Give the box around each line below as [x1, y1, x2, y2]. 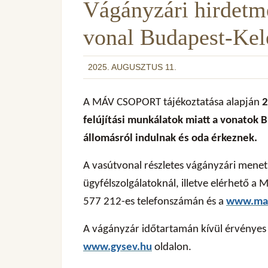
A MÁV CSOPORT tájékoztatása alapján [83, 96, 262, 108]
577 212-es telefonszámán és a [83, 196, 226, 208]
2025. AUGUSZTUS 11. [88, 62, 176, 72]
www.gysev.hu [83, 241, 152, 253]
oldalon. [152, 241, 191, 253]
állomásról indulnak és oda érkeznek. [83, 132, 257, 144]
